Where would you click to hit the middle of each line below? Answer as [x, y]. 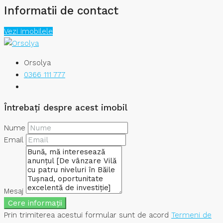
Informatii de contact [61, 10]
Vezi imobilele [28, 32]
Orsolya [37, 63]
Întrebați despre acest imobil [66, 107]
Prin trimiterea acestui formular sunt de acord [88, 215]
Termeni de [191, 215]
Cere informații [35, 203]
